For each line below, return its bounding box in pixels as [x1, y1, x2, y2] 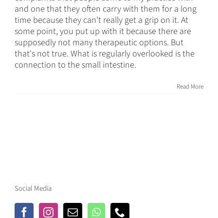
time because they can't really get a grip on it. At [15, 14, 188, 26]
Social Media [15, 183, 52, 194]
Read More [177, 82, 203, 91]
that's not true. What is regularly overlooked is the [15, 47, 195, 60]
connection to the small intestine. [15, 58, 136, 71]
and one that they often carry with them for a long [15, 2, 197, 15]
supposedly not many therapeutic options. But [15, 36, 183, 49]
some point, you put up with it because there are [15, 25, 191, 37]
